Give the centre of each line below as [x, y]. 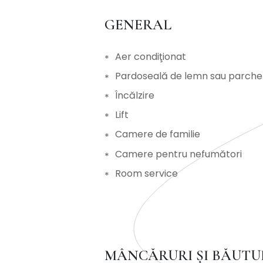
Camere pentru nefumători [178, 154]
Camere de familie [158, 134]
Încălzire [135, 95]
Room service [146, 173]
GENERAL [143, 24]
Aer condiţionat [151, 56]
